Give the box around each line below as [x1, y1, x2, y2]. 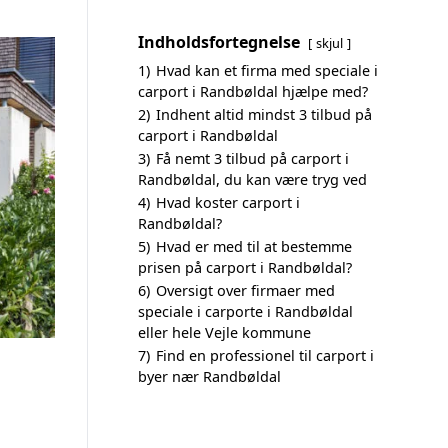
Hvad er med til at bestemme [156, 237, 352, 256]
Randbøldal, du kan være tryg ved [138, 170, 367, 189]
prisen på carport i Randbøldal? [138, 258, 352, 277]
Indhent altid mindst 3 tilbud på [156, 105, 372, 124]
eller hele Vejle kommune [138, 323, 311, 342]
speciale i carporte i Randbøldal [138, 302, 353, 321]
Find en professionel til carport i [156, 346, 374, 365]
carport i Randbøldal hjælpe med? [138, 82, 368, 101]
